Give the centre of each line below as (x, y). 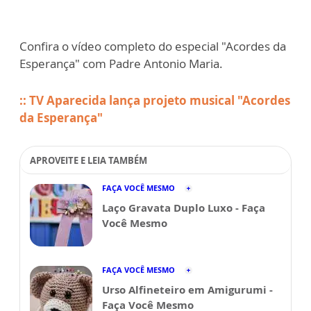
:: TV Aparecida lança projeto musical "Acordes (155, 100)
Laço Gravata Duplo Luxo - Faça (184, 208)
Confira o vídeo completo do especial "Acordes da (153, 46)
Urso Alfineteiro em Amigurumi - (187, 289)
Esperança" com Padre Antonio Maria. (121, 64)
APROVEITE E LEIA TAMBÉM (89, 160)
